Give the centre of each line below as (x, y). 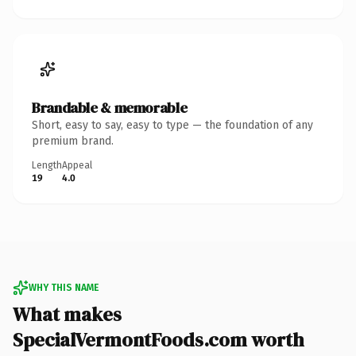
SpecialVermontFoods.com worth (159, 339)
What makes (67, 314)
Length (47, 165)
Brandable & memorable (110, 107)
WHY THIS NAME (64, 287)
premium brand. (73, 141)
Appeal (77, 165)
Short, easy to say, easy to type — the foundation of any (172, 125)
